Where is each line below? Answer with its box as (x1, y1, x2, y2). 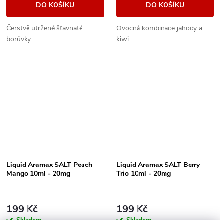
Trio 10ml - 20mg (116, 168, 171, 178)
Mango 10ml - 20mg (6, 168, 70, 178)
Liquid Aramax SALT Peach (6, 160, 92, 169)
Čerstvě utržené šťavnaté (6, 23, 82, 33)
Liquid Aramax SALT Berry (116, 160, 200, 169)
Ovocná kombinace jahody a (116, 23, 202, 33)
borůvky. (6, 34, 34, 44)
